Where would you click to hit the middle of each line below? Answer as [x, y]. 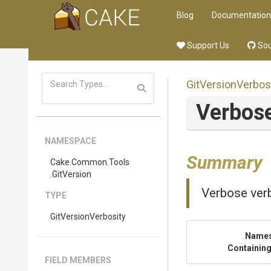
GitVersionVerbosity [88, 217]
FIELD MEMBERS [78, 260]
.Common [88, 162]
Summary [224, 162]
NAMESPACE [70, 141]
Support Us [207, 45]
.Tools [118, 162]
